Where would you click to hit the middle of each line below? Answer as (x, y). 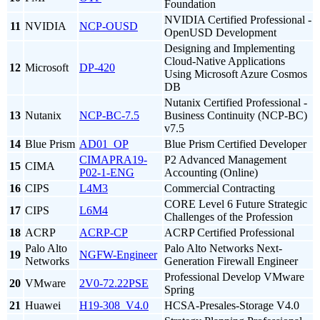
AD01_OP (104, 144)
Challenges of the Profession (229, 217)
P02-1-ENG (107, 173)
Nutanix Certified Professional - (236, 103)
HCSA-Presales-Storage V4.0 (232, 306)
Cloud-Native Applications (225, 61)
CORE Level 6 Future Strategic (236, 204)
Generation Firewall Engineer (231, 261)
